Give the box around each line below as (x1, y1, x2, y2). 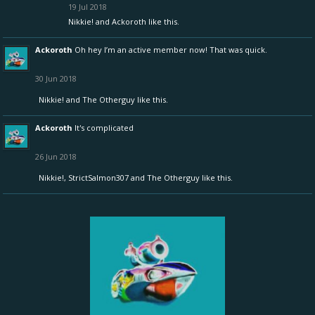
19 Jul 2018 (68, 1, 107, 12)
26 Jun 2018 (35, 151, 77, 162)
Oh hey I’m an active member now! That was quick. (75, 44, 267, 55)
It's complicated (75, 122, 134, 133)
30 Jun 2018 (35, 73, 77, 84)
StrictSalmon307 (68, 172, 129, 183)
